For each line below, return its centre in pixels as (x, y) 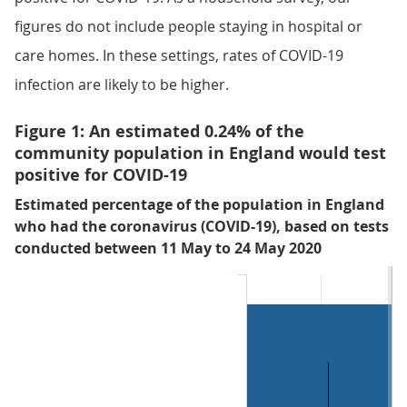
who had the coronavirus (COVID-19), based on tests (202, 226)
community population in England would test (200, 153)
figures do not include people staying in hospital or (189, 26)
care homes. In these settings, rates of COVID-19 (179, 55)
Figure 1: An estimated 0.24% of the (159, 131)
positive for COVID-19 (101, 175)
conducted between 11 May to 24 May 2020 (168, 248)
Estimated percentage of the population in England (199, 204)
